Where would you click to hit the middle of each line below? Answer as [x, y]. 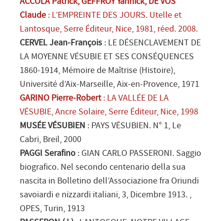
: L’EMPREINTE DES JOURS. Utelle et [114, 16]
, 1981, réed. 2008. [165, 29]
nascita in [38, 181]
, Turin [52, 209]
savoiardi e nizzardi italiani [69, 195]
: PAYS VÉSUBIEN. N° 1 [127, 126]
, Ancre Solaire [78, 112]
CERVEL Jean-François [61, 43]
